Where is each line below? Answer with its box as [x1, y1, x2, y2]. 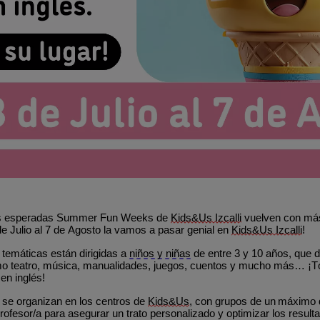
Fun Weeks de [100, 211, 171, 224]
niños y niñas [129, 247, 191, 259]
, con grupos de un [189, 295, 276, 307]
